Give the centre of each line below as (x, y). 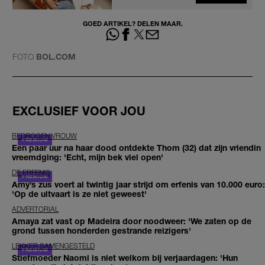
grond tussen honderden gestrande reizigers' (101, 231)
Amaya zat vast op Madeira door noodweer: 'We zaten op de (132, 221)
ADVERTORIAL (35, 209)
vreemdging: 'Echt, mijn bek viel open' (88, 157)
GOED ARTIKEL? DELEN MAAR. (132, 23)
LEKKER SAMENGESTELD (53, 246)
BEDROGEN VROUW (44, 136)
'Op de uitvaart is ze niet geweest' (79, 194)
